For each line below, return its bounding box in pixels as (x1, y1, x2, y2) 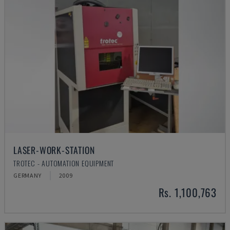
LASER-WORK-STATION (13, 143, 95, 157)
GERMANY (13, 171, 42, 179)
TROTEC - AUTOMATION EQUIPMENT (13, 158, 114, 168)
